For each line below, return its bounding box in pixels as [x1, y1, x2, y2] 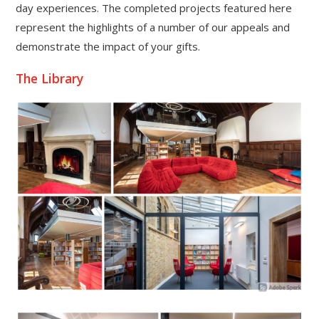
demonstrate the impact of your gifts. [16, 39, 201, 54]
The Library [16, 69, 84, 87]
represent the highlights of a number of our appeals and [16, 20, 291, 35]
